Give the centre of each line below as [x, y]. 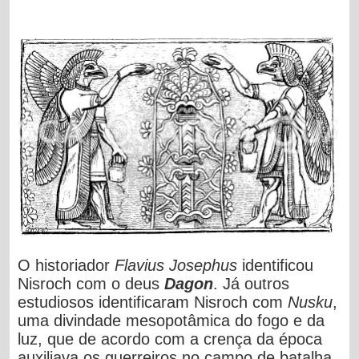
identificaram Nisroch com [191, 302]
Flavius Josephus [176, 265]
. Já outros [252, 283]
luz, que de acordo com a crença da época [170, 339]
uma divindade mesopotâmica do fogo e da [171, 320]
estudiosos [56, 302]
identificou [278, 265]
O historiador [64, 265]
